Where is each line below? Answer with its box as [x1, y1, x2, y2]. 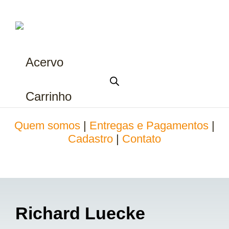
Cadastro [68, 132, 113, 146]
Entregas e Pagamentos [89, 119, 209, 132]
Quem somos [14, 119, 80, 132]
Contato [122, 132, 161, 146]
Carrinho [26, 89, 72, 103]
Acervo [26, 55, 63, 69]
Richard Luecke [15, 203, 145, 223]
